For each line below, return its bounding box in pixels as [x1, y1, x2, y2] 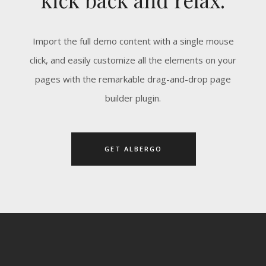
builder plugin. [105, 91, 161, 104]
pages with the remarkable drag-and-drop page [35, 72, 231, 85]
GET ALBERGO [104, 144, 162, 153]
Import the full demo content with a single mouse [32, 34, 234, 47]
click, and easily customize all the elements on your [30, 53, 236, 66]
